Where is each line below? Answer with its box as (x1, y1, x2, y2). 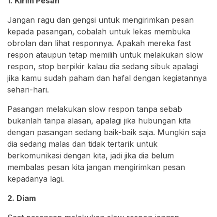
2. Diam (7, 193, 36, 203)
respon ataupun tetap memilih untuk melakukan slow (7, 49, 203, 60)
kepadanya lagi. (7, 173, 64, 184)
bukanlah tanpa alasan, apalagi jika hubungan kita (7, 115, 191, 125)
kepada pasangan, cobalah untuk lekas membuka (7, 26, 190, 36)
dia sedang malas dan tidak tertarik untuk (7, 139, 157, 149)
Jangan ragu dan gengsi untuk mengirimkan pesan (7, 15, 194, 25)
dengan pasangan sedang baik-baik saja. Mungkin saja (7, 127, 206, 137)
